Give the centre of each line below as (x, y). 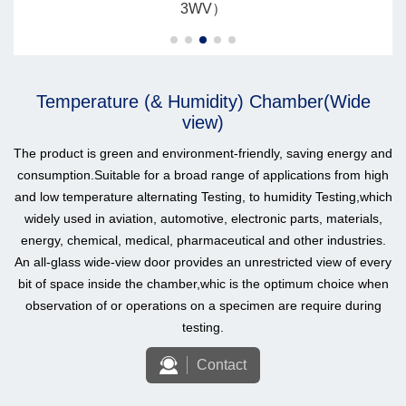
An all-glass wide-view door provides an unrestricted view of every (203, 262)
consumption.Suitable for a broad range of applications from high (203, 175)
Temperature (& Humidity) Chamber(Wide (203, 102)
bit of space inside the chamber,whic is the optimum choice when (203, 284)
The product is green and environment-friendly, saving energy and (203, 154)
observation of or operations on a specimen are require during (203, 306)
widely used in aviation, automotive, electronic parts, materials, (203, 219)
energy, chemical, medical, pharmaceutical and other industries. (203, 241)
